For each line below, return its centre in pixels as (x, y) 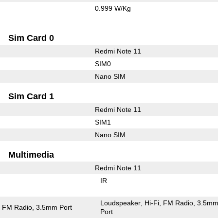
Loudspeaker (121, 203)
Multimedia (31, 154)
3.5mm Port (54, 207)
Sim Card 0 (31, 38)
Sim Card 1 (31, 96)
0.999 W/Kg (113, 8)
